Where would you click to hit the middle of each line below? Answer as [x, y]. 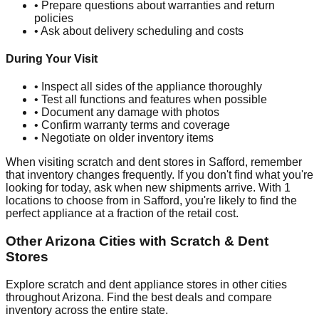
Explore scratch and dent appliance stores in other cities [146, 284]
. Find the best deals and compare [187, 297]
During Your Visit [52, 59]
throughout [34, 297]
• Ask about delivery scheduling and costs [139, 31]
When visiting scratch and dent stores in [107, 162]
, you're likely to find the [238, 201]
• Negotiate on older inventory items [124, 138]
